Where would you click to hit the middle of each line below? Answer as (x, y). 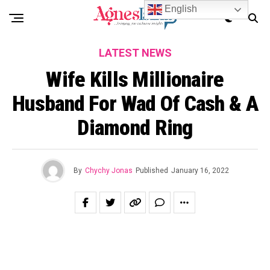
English (180, 9)
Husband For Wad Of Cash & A (135, 104)
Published (152, 171)
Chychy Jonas (109, 171)
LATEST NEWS (135, 53)
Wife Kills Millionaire (135, 80)
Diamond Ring (135, 128)
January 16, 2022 (200, 171)
